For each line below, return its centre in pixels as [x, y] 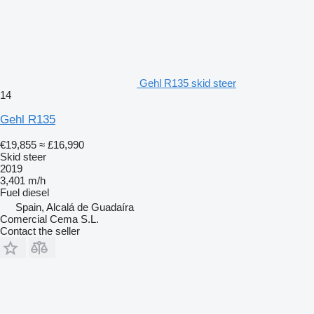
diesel [36, 192]
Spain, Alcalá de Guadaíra [75, 207]
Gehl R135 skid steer [188, 83]
